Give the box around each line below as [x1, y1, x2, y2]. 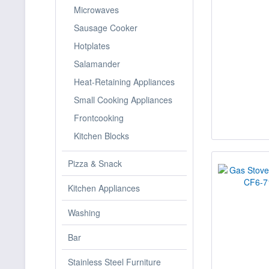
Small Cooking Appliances [74, 94, 172, 106]
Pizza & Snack [68, 157, 122, 169]
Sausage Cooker [74, 22, 138, 34]
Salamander [74, 58, 120, 70]
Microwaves [74, 4, 119, 16]
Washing [68, 207, 100, 219]
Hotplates [74, 40, 110, 52]
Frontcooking [74, 112, 124, 124]
